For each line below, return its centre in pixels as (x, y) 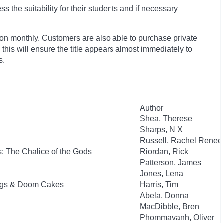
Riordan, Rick (164, 152)
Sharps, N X (161, 130)
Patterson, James (170, 163)
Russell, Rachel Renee (181, 141)
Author (152, 108)
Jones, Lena (162, 173)
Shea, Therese (166, 119)
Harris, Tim (159, 184)
